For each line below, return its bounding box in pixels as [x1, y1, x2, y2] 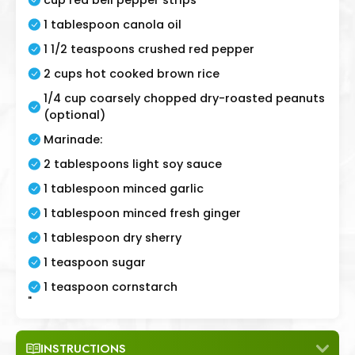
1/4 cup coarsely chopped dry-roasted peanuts [44, 90, 325, 106]
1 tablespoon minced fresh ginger [44, 204, 241, 221]
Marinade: [44, 131, 102, 147]
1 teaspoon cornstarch [44, 278, 177, 295]
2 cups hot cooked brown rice [44, 65, 219, 82]
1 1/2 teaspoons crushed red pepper [44, 40, 254, 57]
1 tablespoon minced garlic [44, 180, 204, 197]
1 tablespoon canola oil [44, 16, 181, 32]
